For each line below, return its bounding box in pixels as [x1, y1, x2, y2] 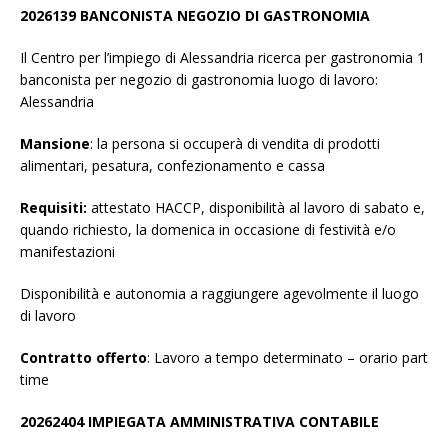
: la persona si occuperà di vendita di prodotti [90, 134, 380, 154]
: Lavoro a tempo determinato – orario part [147, 348, 428, 368]
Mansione [20, 134, 90, 154]
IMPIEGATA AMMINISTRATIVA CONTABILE [88, 412, 379, 432]
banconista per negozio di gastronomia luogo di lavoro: [20, 70, 378, 90]
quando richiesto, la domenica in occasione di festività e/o [20, 220, 396, 240]
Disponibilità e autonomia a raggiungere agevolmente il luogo [20, 284, 419, 304]
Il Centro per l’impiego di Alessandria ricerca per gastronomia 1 [20, 48, 425, 68]
